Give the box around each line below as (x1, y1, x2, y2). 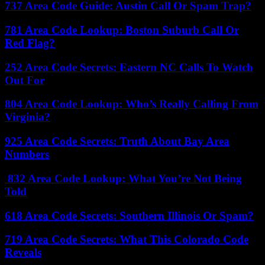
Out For (5, 73, 44, 86)
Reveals (5, 246, 41, 259)
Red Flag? (5, 36, 55, 49)
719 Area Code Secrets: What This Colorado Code (5, 233, 248, 246)
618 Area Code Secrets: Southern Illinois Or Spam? (5, 209, 254, 222)
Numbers (5, 148, 49, 161)
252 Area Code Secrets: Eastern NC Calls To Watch (5, 60, 253, 73)
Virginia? (5, 111, 50, 124)
